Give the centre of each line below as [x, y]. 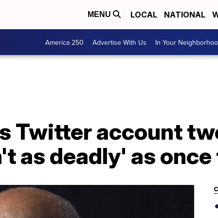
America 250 [64, 42]
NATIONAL [185, 15]
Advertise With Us [119, 42]
